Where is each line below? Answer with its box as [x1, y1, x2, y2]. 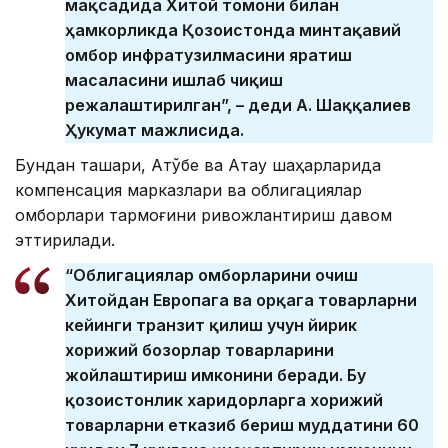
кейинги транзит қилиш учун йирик [65, 315, 357, 336]
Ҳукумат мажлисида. [65, 120, 244, 141]
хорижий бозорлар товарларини [65, 340, 334, 361]
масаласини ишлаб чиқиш [65, 70, 283, 91]
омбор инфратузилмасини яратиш [65, 45, 352, 66]
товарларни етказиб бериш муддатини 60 [65, 415, 419, 436]
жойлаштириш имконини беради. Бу [65, 365, 366, 386]
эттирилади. [15, 230, 115, 251]
